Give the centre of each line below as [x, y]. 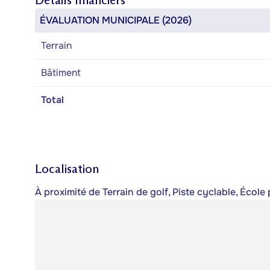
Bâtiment [61, 73]
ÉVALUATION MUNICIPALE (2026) [116, 20]
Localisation [67, 169]
